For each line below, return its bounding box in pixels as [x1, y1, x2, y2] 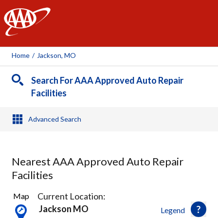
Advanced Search [28, 115, 81, 123]
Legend [161, 205, 185, 215]
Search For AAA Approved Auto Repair [31, 75, 183, 86]
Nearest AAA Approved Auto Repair [12, 155, 183, 168]
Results [11, 199, 36, 208]
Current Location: [37, 191, 106, 201]
